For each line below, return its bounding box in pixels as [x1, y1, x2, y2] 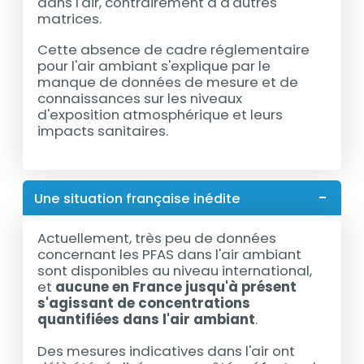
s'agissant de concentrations [37, 293, 251, 314]
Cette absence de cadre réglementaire [37, 40, 310, 60]
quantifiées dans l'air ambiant [37, 310, 256, 330]
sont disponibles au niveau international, [37, 261, 313, 281]
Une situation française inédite [33, 188, 240, 208]
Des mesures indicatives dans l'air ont [37, 340, 296, 361]
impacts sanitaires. [37, 121, 169, 141]
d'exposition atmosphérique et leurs [37, 105, 284, 125]
